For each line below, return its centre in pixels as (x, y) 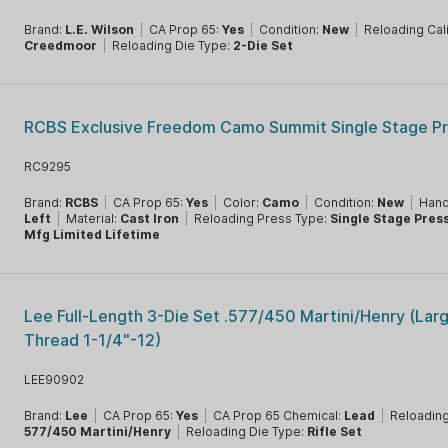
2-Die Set (263, 45)
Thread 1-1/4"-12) (93, 340)
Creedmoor (61, 45)
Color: (243, 202)
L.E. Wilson (100, 29)
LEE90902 (54, 379)
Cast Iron (150, 218)
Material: (93, 218)
